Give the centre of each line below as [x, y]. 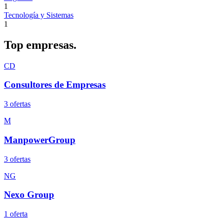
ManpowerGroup [40, 140]
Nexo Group [29, 195]
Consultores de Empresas [55, 85]
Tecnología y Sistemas [39, 15]
